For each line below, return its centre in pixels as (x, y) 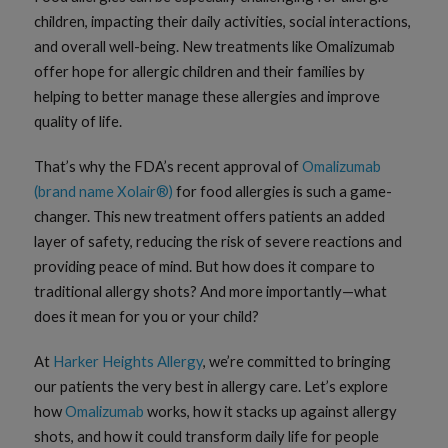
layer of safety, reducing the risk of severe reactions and (218, 241)
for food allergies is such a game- (283, 191)
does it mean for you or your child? (147, 316)
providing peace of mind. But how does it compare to (205, 266)
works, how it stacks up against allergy (271, 411)
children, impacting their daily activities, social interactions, (223, 21)
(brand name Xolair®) (104, 191)
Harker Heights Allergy (128, 361)
